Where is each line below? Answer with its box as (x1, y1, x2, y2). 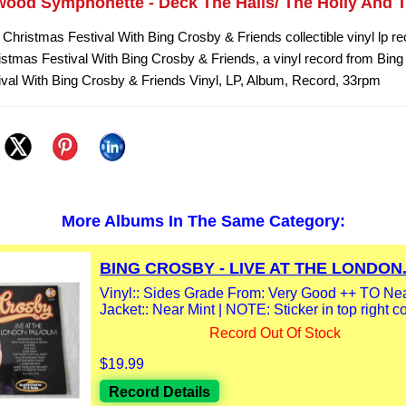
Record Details (109, 384, 210, 401)
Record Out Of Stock (209, 325, 341, 342)
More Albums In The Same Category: (61, 212, 345, 231)
